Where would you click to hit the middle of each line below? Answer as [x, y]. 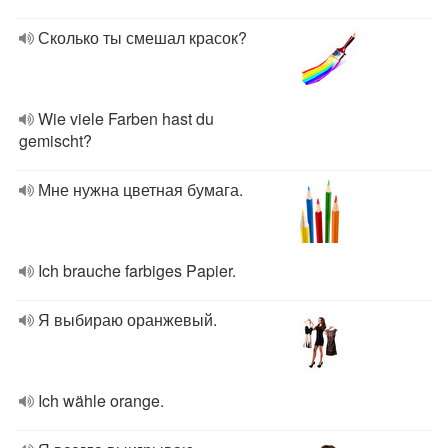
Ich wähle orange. [101, 400]
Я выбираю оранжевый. [127, 319]
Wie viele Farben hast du [126, 118]
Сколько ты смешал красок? [142, 37]
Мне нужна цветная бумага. [140, 189]
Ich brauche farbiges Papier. [137, 270]
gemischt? [55, 140]
